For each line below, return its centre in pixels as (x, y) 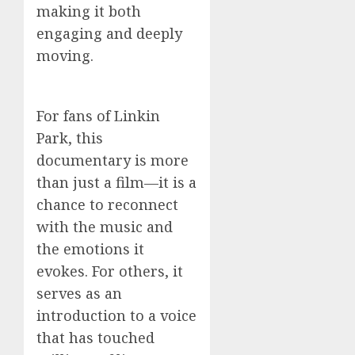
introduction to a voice (116, 315)
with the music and (105, 226)
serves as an (79, 293)
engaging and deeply (109, 33)
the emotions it (90, 248)
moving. (65, 55)
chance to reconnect (107, 204)
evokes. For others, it (110, 271)
